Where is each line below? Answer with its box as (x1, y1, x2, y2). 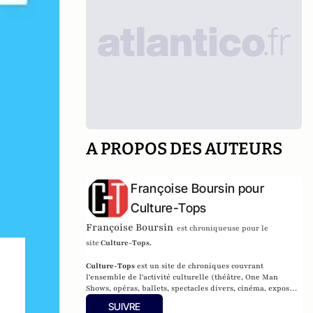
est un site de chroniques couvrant (135, 260, 264, 271)
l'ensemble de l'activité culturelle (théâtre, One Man (86, 271, 279, 282)
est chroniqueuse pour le (177, 222, 269, 233)
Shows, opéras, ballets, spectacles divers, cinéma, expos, (86, 282, 292, 293)
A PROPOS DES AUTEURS (86, 139, 283, 159)
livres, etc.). (86, 293, 129, 305)
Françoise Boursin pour (131, 180, 265, 196)
